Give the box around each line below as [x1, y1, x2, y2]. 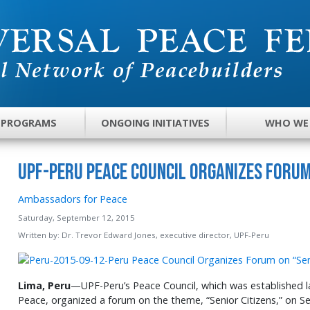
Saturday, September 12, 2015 [17, 212, 135, 223]
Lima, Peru [17, 279, 71, 293]
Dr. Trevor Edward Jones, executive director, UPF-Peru [61, 229, 269, 240]
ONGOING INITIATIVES [101, 116, 210, 130]
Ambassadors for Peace [17, 192, 127, 206]
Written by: [17, 229, 62, 240]
